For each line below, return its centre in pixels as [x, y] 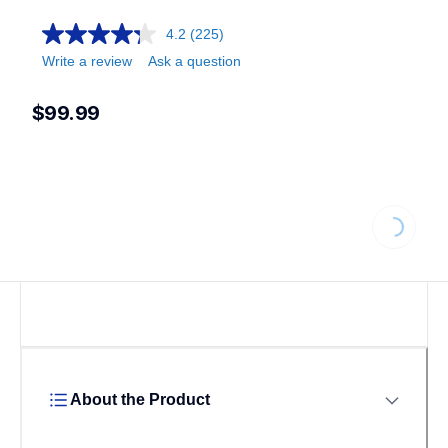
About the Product [140, 400]
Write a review [87, 61]
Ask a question [194, 61]
